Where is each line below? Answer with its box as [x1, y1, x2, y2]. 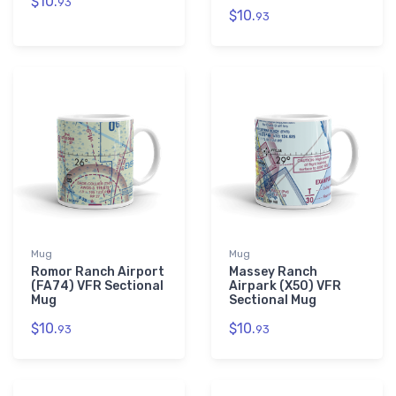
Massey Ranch [229, 264, 317, 280]
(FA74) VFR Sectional [31, 278, 164, 294]
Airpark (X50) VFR [229, 278, 341, 294]
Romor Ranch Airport [31, 264, 164, 280]
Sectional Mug [229, 293, 316, 308]
